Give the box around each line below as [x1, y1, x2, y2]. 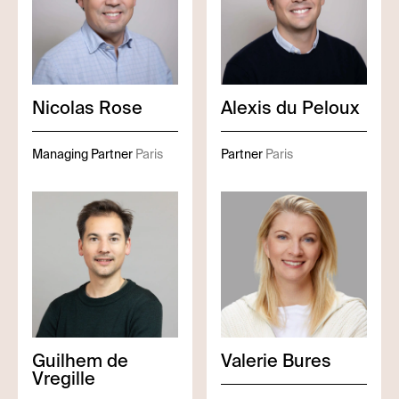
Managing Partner [32, 146, 133, 162]
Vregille [32, 367, 95, 390]
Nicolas [32, 96, 94, 119]
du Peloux [276, 96, 360, 119]
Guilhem [32, 349, 102, 372]
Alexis [221, 96, 272, 119]
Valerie [221, 349, 278, 372]
